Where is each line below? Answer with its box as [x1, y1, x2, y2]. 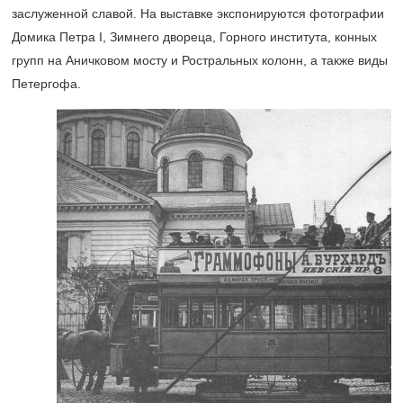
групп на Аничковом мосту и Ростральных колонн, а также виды [12, 53, 388, 68]
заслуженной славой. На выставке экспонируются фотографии [12, 6, 384, 22]
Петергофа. [12, 76, 81, 92]
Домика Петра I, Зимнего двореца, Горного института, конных [12, 30, 377, 45]
